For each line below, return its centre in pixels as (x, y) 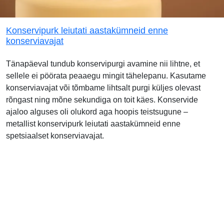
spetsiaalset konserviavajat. (55, 136)
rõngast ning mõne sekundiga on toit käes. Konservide (102, 100)
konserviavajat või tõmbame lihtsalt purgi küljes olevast (103, 88)
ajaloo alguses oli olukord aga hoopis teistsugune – (97, 112)
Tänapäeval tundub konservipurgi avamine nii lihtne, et (103, 64)
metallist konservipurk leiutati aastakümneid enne (93, 124)
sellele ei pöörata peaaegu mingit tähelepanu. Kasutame (106, 76)
